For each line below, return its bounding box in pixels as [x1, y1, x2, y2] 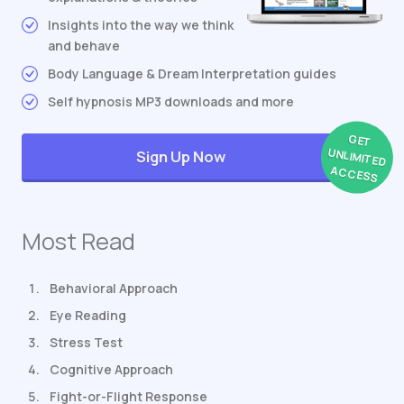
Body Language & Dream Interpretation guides [48, 65, 336, 83]
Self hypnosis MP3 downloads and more [48, 93, 294, 111]
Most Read [22, 225, 135, 258]
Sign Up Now [135, 145, 225, 167]
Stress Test [50, 334, 123, 352]
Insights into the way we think [48, 16, 234, 34]
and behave [48, 37, 120, 55]
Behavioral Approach [50, 280, 178, 298]
